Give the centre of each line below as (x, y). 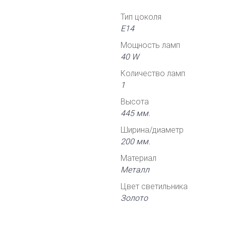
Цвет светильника (154, 186)
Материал (138, 158)
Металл (135, 170)
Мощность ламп (150, 45)
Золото (134, 198)
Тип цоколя (141, 17)
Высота (135, 102)
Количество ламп (153, 73)
